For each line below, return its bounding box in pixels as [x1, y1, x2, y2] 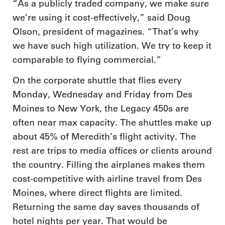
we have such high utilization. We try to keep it [13, 40, 211, 51]
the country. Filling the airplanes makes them [13, 159, 205, 171]
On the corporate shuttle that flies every [13, 75, 182, 86]
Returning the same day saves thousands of [13, 201, 199, 213]
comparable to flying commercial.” [13, 54, 161, 65]
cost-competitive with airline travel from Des [13, 173, 202, 185]
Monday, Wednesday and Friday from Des [13, 89, 192, 100]
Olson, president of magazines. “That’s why [13, 26, 199, 37]
